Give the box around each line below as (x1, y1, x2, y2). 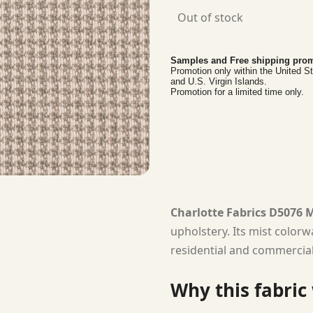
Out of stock (177, 10, 243, 25)
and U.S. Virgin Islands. (170, 76, 267, 87)
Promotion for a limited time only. (170, 87, 304, 97)
